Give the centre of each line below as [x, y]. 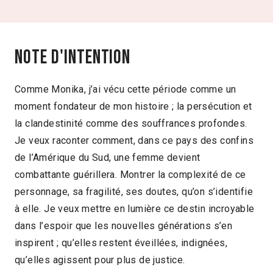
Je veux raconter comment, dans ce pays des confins [134, 140]
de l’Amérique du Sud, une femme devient [108, 157]
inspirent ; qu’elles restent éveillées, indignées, [121, 243]
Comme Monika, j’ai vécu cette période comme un [126, 89]
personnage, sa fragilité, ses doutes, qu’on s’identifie [134, 191]
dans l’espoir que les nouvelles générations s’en [124, 225]
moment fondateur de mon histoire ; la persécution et [133, 106]
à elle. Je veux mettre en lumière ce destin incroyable [135, 208]
